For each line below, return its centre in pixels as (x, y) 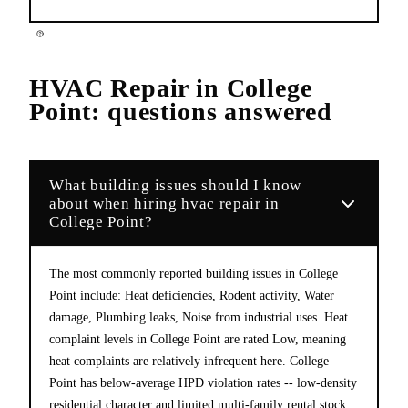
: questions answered (212, 111)
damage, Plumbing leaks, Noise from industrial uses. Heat (199, 317)
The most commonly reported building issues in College (194, 273)
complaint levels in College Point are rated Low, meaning (198, 339)
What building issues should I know (176, 185)
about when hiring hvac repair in (164, 203)
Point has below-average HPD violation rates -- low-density (203, 382)
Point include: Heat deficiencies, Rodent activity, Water (192, 295)
